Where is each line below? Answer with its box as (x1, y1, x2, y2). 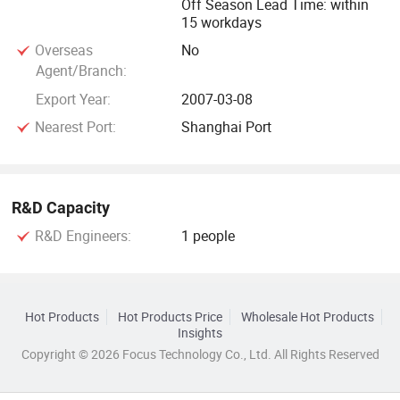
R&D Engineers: (30, 225, 131, 246)
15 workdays (181, 12, 262, 32)
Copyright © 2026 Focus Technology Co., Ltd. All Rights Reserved (21, 346, 379, 362)
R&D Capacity (12, 197, 111, 217)
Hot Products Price (117, 308, 222, 325)
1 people (181, 225, 236, 246)
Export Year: (35, 88, 111, 109)
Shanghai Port (181, 117, 272, 137)
